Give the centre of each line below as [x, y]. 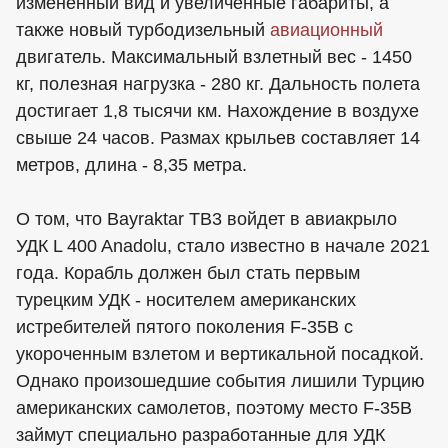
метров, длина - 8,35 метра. [131, 165]
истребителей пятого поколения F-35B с [184, 327]
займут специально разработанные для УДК [200, 435]
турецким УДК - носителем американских [186, 300]
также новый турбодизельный [143, 30]
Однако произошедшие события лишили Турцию [220, 381]
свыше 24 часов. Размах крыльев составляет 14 [218, 138]
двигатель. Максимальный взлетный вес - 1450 [214, 57]
